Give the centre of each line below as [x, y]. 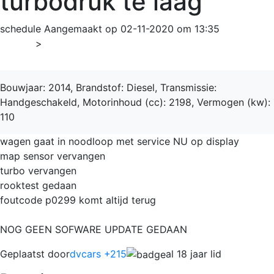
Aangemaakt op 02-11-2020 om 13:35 [132, 28]
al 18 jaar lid [194, 254]
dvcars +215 [98, 254]
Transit [66, 43]
